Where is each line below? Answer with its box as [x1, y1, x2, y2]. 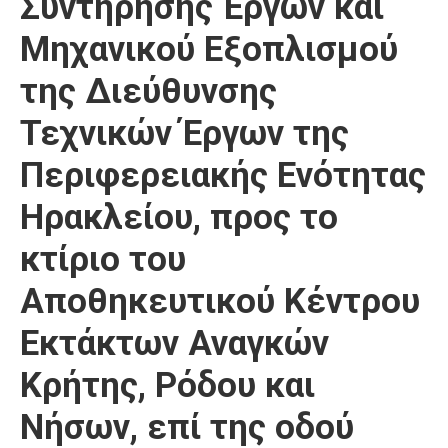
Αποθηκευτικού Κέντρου [20, 281, 420, 322]
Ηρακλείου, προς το [20, 197, 338, 238]
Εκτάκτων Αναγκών [20, 323, 329, 364]
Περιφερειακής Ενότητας [20, 155, 426, 196]
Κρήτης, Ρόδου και [20, 365, 315, 406]
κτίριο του [20, 239, 186, 280]
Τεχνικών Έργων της [20, 113, 349, 154]
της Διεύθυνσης [20, 71, 277, 112]
